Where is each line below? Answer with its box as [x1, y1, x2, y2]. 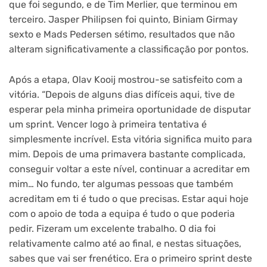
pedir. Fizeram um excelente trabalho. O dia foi [9, 222, 216, 234]
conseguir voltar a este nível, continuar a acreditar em [9, 163, 250, 175]
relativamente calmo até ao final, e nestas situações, [9, 237, 241, 249]
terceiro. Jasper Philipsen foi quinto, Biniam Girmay [9, 14, 238, 26]
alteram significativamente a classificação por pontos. [9, 44, 249, 55]
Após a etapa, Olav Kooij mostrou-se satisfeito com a [9, 73, 243, 85]
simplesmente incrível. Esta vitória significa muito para [9, 133, 252, 145]
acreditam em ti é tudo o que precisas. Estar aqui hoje [9, 193, 249, 204]
